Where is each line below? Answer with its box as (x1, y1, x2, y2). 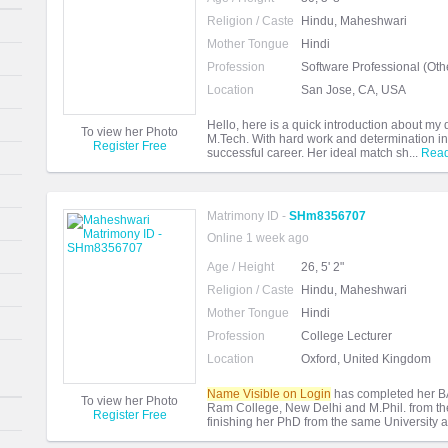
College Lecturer (301, 329, 392, 343)
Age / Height (207, 260, 274, 274)
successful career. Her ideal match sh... (207, 146, 421, 160)
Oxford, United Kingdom (301, 352, 431, 366)
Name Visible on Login (207, 387, 331, 401)
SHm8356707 (289, 209, 366, 223)
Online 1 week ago (207, 231, 309, 245)
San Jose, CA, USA (301, 83, 406, 97)
